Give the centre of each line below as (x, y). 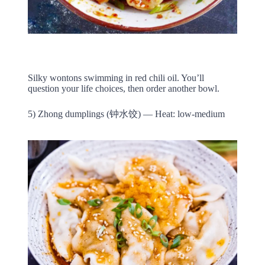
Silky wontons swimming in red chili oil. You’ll (116, 78)
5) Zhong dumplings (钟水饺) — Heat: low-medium (126, 114)
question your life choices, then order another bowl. (123, 89)
